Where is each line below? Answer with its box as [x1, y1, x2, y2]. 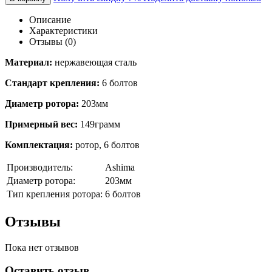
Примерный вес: [5, 118, 80, 129]
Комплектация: [5, 139, 75, 150]
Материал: [5, 56, 55, 67]
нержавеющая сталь [55, 56, 137, 67]
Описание [29, 14, 71, 25]
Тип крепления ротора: [7, 188, 103, 199]
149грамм [80, 118, 120, 129]
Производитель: [7, 161, 73, 172]
